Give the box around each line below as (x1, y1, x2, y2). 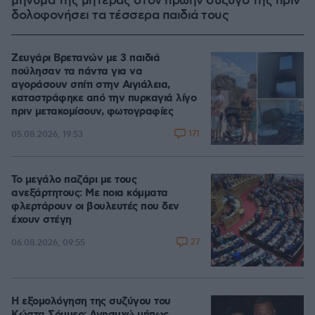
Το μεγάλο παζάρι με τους (11, 173, 136, 188)
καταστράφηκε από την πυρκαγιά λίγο (11, 91, 196, 106)
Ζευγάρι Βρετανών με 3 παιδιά (11, 51, 160, 66)
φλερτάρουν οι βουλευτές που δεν (11, 200, 179, 214)
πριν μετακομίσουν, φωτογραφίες (11, 105, 173, 120)
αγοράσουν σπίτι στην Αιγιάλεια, (11, 78, 170, 93)
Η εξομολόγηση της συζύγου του (11, 295, 171, 309)
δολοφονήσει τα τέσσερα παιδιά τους (11, 8, 229, 24)
